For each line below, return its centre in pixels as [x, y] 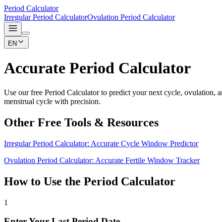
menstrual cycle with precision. [52, 101]
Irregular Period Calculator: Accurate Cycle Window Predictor [101, 143]
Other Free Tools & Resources [81, 122]
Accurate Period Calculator [97, 68]
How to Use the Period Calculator [90, 181]
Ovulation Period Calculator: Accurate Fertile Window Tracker [102, 160]
